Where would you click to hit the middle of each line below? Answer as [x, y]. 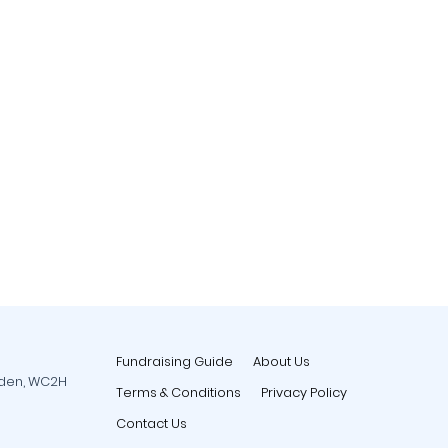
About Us [281, 361]
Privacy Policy [304, 392]
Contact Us [151, 423]
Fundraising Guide [174, 361]
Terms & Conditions [178, 392]
